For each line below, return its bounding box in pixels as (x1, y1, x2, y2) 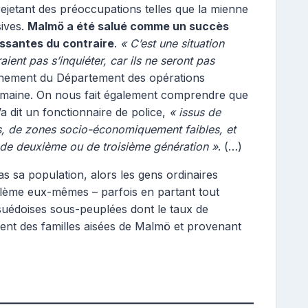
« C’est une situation (120, 36, 224, 50)
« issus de (169, 105, 221, 119)
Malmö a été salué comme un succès (27, 19, 229, 33)
